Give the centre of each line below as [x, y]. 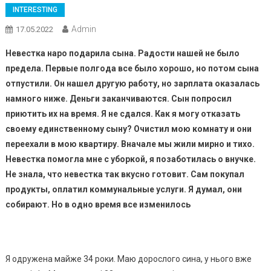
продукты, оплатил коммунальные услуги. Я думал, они [123, 189]
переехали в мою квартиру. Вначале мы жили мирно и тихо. [130, 144]
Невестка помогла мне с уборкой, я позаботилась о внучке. [130, 159]
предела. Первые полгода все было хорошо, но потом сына [132, 68]
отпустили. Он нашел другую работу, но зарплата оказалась [132, 83]
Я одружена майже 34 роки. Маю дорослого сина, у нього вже [128, 259]
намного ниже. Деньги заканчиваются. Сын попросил [118, 99]
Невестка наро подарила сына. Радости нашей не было [122, 53]
